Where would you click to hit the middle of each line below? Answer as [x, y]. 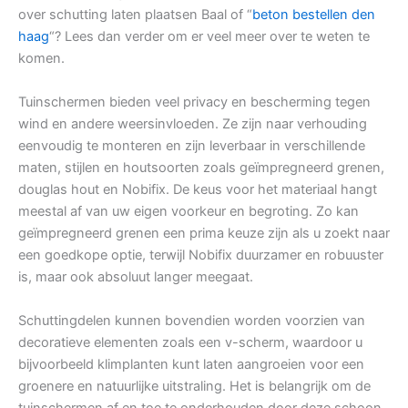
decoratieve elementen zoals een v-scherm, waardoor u [190, 343]
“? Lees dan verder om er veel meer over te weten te [209, 37]
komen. [41, 59]
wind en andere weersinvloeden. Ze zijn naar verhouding [193, 124]
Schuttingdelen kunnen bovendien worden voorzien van [192, 321]
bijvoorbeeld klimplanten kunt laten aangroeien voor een [191, 365]
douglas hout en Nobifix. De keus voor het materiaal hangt [198, 190]
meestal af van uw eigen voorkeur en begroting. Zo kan [189, 212]
